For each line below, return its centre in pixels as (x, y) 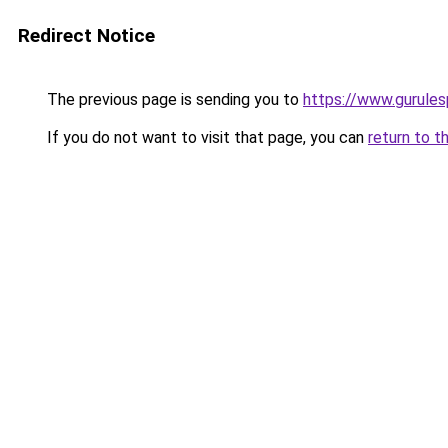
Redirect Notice (86, 35)
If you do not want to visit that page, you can (205, 137)
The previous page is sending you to (173, 99)
